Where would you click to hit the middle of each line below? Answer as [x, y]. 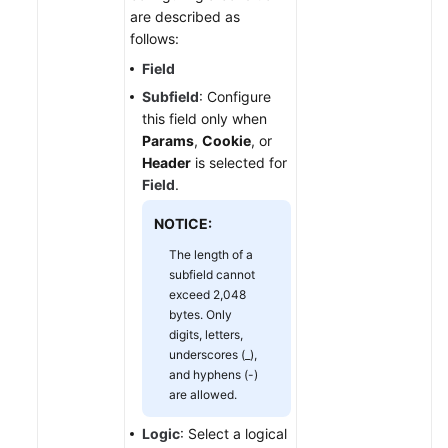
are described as [185, 16]
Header [166, 162]
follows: [154, 38]
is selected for [239, 162]
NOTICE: [183, 223]
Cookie [226, 140]
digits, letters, [206, 334]
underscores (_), [213, 354]
